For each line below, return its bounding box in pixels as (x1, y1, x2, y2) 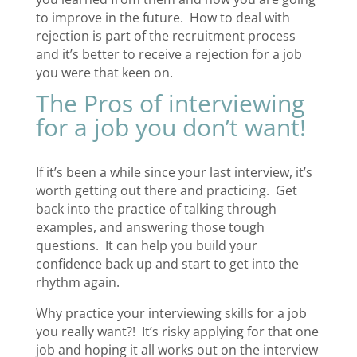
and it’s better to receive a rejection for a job (35, 45, 302, 63)
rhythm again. (35, 273, 120, 291)
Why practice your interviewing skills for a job (35, 304, 307, 322)
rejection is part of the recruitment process (35, 26, 296, 45)
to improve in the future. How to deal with (35, 8, 290, 26)
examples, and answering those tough (35, 218, 265, 236)
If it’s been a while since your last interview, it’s (35, 163, 312, 181)
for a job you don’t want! (35, 110, 306, 143)
